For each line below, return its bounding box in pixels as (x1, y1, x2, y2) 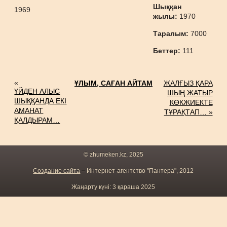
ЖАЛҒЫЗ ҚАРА (163, 79, 213, 87)
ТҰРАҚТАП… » (164, 108, 213, 116)
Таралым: (153, 29, 191, 37)
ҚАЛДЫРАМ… (14, 116, 60, 124)
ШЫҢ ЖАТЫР (167, 89, 213, 97)
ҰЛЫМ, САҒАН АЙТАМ (74, 79, 153, 87)
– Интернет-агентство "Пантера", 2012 (80, 167, 194, 174)
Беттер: (153, 47, 183, 55)
